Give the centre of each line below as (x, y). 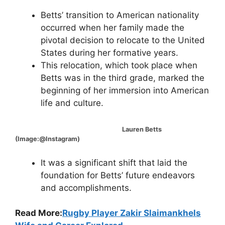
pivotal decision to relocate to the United (123, 40)
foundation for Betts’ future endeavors (118, 175)
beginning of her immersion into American (125, 90)
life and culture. (72, 103)
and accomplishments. (86, 188)
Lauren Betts (88, 130)
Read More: (39, 213)
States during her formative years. (109, 52)
